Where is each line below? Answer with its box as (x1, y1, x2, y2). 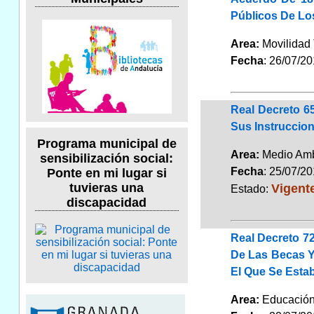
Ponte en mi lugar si (46, 166, 167, 181)
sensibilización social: (40, 151, 174, 166)
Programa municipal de (36, 137, 177, 151)
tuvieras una (69, 181, 144, 196)
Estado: (230, 182, 271, 195)
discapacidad (67, 196, 147, 210)
